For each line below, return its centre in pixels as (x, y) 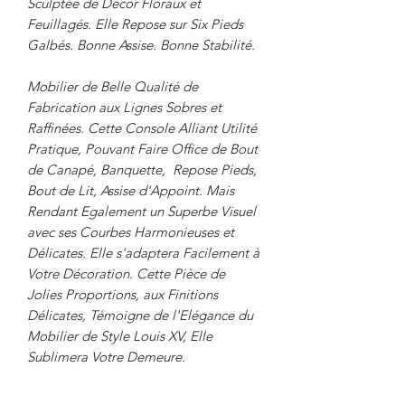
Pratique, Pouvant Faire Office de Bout (142, 149)
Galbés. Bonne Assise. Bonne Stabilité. (143, 45)
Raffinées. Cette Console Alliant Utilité (142, 128)
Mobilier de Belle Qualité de (113, 87)
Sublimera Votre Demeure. (106, 357)
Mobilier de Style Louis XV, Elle (120, 336)
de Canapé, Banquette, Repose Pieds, (142, 170)
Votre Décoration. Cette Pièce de (126, 274)
